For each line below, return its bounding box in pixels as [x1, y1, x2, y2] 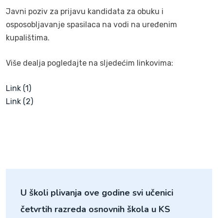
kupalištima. [6, 33, 50, 42]
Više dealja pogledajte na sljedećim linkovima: [6, 58, 173, 68]
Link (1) [6, 83, 31, 93]
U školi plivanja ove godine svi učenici [20, 186, 173, 199]
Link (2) [6, 96, 33, 106]
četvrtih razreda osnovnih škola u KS [20, 203, 170, 215]
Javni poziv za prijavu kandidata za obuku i [6, 6, 163, 16]
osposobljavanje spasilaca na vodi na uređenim [6, 19, 177, 29]
